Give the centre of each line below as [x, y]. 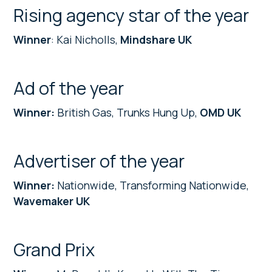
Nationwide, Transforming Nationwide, [152, 185]
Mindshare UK [155, 39]
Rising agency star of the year [131, 15]
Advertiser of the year [99, 161]
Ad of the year [69, 88]
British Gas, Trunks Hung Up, [126, 112]
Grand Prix [54, 249]
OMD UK [219, 112]
